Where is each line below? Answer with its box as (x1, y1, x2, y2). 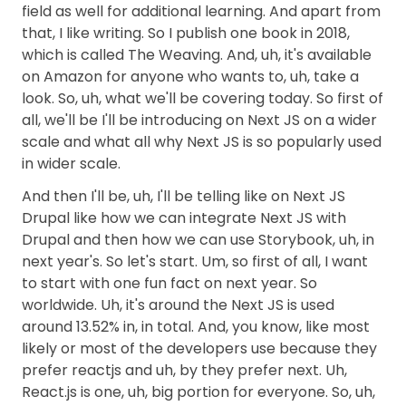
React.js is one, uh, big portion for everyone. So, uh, (22, 382, 375, 402)
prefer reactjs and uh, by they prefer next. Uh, (22, 360, 347, 381)
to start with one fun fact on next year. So (22, 273, 317, 294)
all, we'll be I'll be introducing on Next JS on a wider (22, 110, 377, 130)
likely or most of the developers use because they (22, 338, 377, 359)
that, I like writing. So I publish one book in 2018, (22, 23, 350, 43)
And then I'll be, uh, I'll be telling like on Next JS (22, 186, 345, 207)
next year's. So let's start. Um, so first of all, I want (22, 251, 368, 272)
